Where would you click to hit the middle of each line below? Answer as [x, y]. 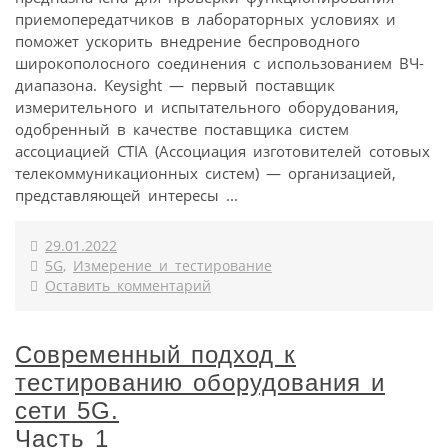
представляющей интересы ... [126, 194]
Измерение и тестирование [172, 265]
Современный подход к [155, 354]
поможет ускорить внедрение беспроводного [187, 40]
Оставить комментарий [128, 285]
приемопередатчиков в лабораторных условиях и [205, 18]
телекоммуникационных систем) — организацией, [205, 172]
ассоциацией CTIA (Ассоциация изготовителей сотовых [222, 150]
